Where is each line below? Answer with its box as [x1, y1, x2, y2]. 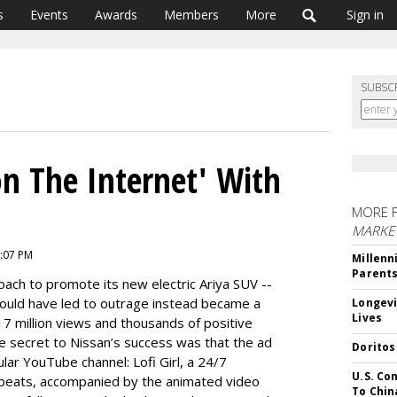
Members [164, 6, 219, 23]
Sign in [346, 6, 384, 23]
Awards [95, 6, 137, 23]
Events [30, 6, 68, 23]
